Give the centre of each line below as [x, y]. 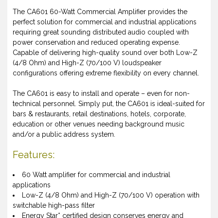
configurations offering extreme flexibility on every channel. [106, 73]
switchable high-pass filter [54, 206]
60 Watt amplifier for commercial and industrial [96, 175]
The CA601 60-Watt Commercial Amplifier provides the [100, 12]
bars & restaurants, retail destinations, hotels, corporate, [99, 114]
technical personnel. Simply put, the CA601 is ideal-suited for [109, 104]
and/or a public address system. [64, 135]
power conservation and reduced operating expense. [96, 43]
